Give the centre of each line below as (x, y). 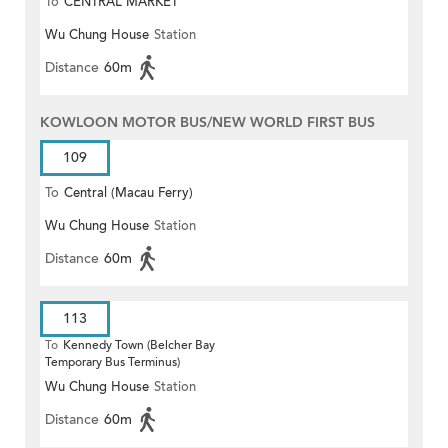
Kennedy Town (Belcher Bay (139, 345)
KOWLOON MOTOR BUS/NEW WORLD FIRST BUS (207, 123)
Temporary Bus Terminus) (112, 362)
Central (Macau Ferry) (128, 193)
